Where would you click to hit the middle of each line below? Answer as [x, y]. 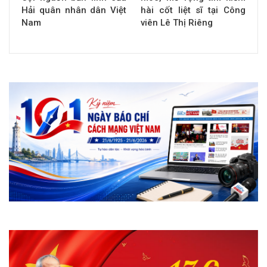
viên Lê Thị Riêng [177, 23]
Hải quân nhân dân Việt [74, 10]
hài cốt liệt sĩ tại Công [193, 10]
